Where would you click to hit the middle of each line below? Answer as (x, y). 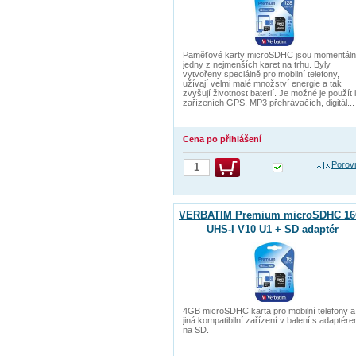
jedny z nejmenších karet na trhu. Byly (257, 64)
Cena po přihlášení (222, 139)
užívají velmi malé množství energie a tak (262, 83)
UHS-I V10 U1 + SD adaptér (272, 229)
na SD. (196, 330)
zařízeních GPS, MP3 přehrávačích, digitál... (269, 103)
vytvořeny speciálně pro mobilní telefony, (261, 74)
